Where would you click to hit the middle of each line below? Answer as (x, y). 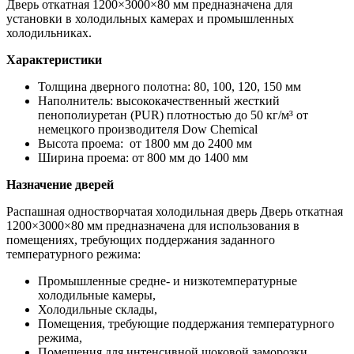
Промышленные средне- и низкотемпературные (168, 281)
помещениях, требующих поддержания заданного (141, 239)
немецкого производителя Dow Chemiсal (148, 129)
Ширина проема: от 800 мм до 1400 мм (143, 157)
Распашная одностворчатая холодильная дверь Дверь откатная (175, 211)
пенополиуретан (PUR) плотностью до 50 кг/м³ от (173, 115)
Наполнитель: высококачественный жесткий (159, 100)
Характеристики (54, 59)
